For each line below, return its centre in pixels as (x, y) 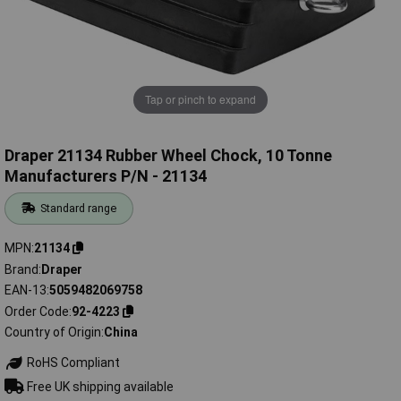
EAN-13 (26, 290)
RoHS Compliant (72, 363)
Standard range (79, 209)
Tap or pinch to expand (200, 99)
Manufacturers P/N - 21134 (106, 176)
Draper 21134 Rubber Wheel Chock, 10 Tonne (168, 156)
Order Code (37, 311)
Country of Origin (53, 333)
